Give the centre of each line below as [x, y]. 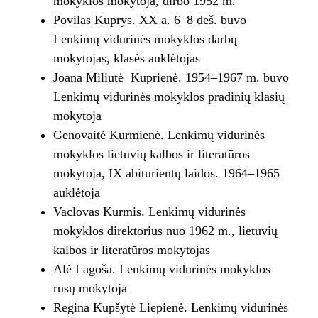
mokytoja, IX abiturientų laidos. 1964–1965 [166, 174]
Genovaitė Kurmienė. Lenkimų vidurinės [159, 135]
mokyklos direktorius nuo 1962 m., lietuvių [165, 231]
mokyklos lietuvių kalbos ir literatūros [151, 154]
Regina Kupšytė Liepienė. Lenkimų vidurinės [170, 308]
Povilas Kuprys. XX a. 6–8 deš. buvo [149, 20]
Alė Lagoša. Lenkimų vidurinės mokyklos [161, 269]
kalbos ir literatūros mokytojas [131, 250]
